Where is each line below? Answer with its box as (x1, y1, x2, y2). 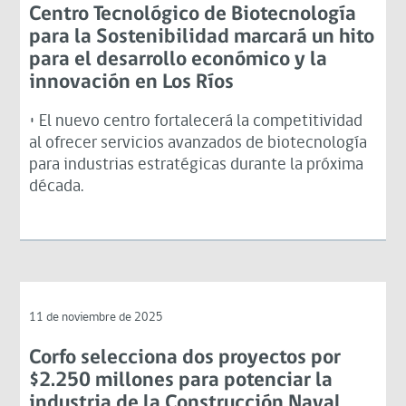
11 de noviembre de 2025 (29, 310, 164, 324)
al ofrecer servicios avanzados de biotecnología (29, 134, 368, 152)
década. (29, 178, 84, 196)
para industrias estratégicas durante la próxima (29, 156, 364, 174)
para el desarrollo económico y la (29, 49, 328, 71)
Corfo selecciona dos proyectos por (29, 347, 342, 369)
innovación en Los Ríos (29, 72, 235, 93)
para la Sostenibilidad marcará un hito (29, 26, 375, 48)
